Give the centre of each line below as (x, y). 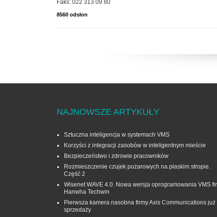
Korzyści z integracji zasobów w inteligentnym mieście (135, 146)
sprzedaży (77, 210)
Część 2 (75, 174)
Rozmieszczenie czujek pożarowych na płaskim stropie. (137, 167)
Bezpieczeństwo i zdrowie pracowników (116, 156)
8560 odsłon (72, 15)
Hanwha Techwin (87, 192)
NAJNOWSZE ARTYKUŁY (108, 112)
